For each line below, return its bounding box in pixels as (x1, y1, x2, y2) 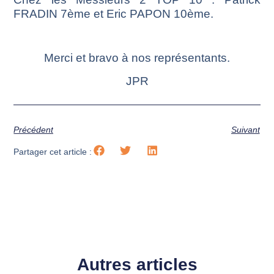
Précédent (13, 125, 54, 135)
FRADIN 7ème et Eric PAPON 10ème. (13, 7, 214, 20)
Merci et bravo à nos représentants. (44, 51, 230, 65)
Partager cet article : (13, 146, 92, 157)
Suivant (231, 125, 260, 135)
